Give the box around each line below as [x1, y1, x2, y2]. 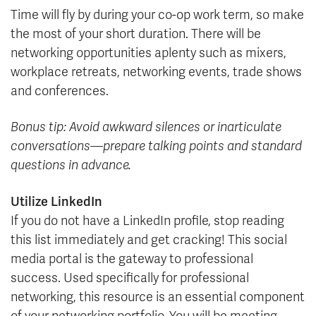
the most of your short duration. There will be [11, 26, 261, 42]
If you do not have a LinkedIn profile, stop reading [11, 213, 284, 229]
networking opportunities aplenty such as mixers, [11, 45, 286, 61]
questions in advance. [11, 157, 131, 174]
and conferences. [11, 83, 109, 99]
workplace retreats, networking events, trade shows [11, 64, 302, 80]
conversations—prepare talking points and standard [11, 138, 302, 154]
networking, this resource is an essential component [11, 289, 305, 305]
